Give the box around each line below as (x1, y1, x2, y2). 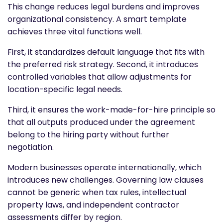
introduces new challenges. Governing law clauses (7, 174, 204, 186)
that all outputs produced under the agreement (7, 116, 195, 128)
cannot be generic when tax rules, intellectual (7, 186, 186, 198)
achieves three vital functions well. (7, 25, 142, 37)
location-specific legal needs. (7, 83, 122, 95)
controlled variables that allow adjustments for (7, 71, 192, 83)
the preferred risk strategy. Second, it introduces (7, 58, 198, 70)
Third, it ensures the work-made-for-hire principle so (7, 104, 216, 115)
